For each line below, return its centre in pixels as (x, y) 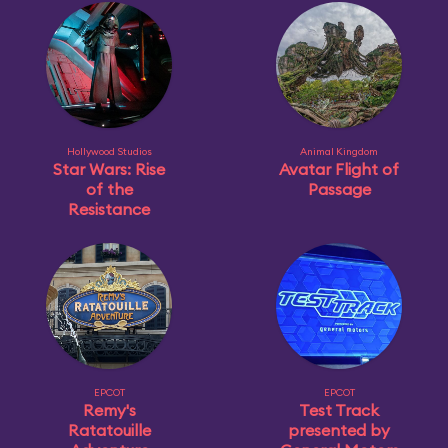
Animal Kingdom (339, 151)
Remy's (109, 410)
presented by (339, 430)
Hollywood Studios (109, 151)
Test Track (339, 410)
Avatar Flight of (339, 169)
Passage (339, 189)
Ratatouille (109, 430)
